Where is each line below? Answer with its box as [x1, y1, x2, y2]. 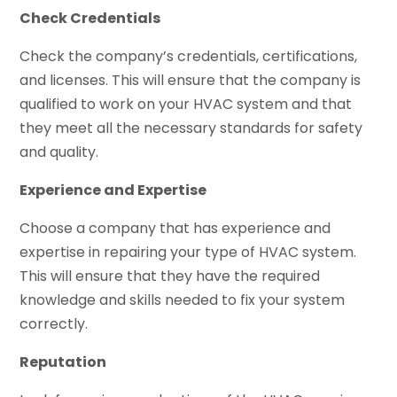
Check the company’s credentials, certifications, [19, 45, 358, 66]
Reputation [19, 351, 107, 372]
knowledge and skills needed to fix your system [19, 289, 346, 310]
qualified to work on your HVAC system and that [19, 93, 353, 114]
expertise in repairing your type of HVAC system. [19, 241, 357, 262]
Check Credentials [19, 7, 161, 28]
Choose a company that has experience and [19, 217, 331, 238]
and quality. [19, 141, 99, 162]
